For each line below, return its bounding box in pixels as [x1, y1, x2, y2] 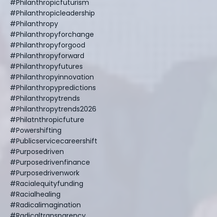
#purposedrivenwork [10, 168, 79, 178]
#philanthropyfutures [10, 61, 83, 71]
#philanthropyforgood [10, 40, 85, 50]
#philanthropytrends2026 [10, 104, 96, 114]
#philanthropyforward [10, 50, 84, 61]
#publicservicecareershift [10, 136, 97, 146]
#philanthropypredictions [10, 82, 96, 93]
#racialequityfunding [10, 178, 83, 188]
